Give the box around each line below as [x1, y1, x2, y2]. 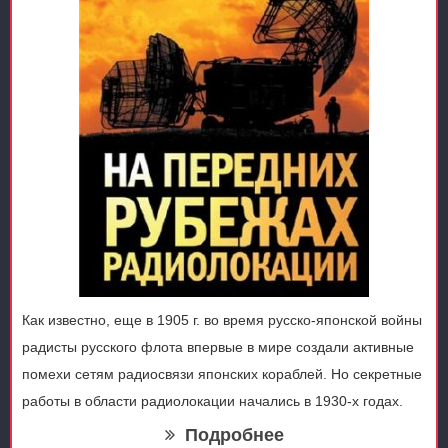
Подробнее [184, 425, 284, 445]
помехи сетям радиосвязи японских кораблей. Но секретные [22, 366, 422, 382]
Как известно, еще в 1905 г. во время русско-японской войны [22, 312, 422, 328]
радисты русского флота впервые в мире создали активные [22, 339, 414, 355]
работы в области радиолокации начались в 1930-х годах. [22, 393, 403, 409]
